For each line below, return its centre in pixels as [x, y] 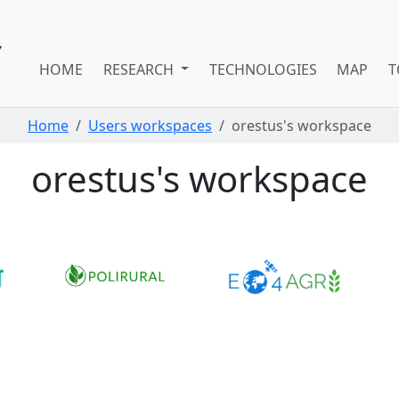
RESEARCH [140, 69]
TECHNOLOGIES [263, 69]
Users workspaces [150, 126]
